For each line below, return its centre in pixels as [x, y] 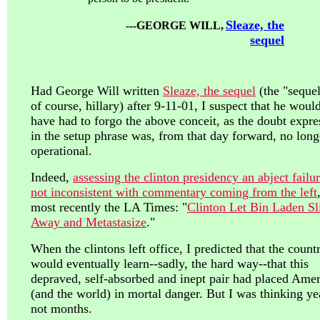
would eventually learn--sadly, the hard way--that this [170, 264]
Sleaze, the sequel [209, 91]
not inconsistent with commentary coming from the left [174, 192]
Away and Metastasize [89, 222]
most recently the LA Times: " [109, 207]
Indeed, [52, 177]
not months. [61, 309]
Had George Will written [97, 91]
